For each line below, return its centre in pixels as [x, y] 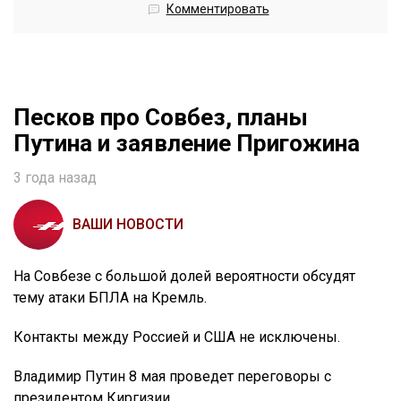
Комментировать [218, 9]
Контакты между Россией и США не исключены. [177, 337]
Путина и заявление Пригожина [187, 144]
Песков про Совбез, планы [161, 118]
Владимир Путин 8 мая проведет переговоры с [172, 377]
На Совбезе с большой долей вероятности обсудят [184, 277]
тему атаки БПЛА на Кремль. [110, 298]
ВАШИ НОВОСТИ [128, 225]
